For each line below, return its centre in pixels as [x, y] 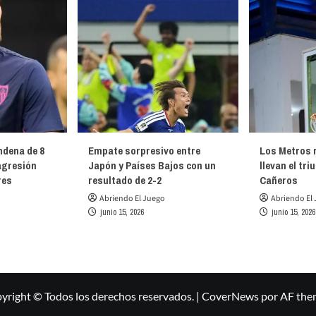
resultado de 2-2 [125, 180]
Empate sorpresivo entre [144, 151]
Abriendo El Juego [132, 199]
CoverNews [230, 296]
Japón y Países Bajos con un [152, 165]
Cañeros [279, 180]
